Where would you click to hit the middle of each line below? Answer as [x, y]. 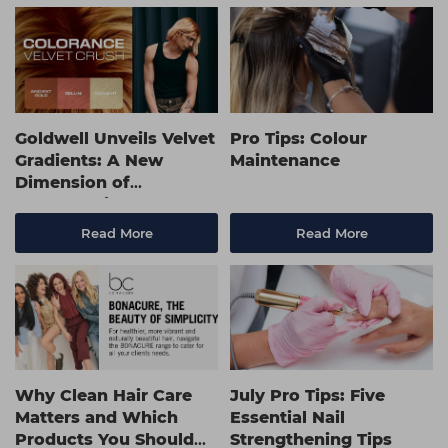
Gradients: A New [89, 160]
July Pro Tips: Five [307, 395]
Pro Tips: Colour [298, 138]
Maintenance [285, 160]
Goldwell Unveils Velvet [115, 138]
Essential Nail [287, 417]
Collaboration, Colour [106, 204]
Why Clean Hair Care [103, 395]
